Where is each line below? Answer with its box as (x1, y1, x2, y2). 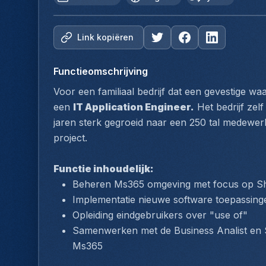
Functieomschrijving (53, 65, 148, 78)
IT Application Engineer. (73, 101, 194, 113)
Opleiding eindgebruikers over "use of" (72, 209, 248, 221)
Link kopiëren (77, 32, 134, 43)
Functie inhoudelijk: (53, 163, 154, 175)
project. (53, 132, 87, 144)
